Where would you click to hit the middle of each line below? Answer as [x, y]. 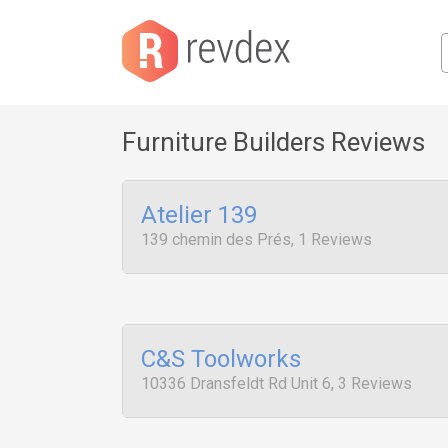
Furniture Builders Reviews [273, 142]
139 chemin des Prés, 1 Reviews [256, 239]
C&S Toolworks [221, 359]
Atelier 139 [199, 215]
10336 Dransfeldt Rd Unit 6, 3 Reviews [276, 383]
